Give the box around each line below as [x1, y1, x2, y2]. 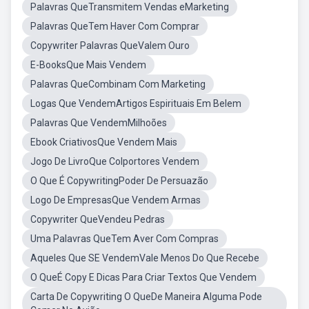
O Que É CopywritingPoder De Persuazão [30, 175, 208, 186]
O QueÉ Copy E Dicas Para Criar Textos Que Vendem [30, 272, 257, 283]
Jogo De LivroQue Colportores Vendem [30, 156, 199, 167]
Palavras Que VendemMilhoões [30, 117, 167, 128]
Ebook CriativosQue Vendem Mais [30, 137, 177, 148]
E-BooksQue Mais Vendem [30, 59, 146, 70]
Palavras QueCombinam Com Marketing [30, 79, 206, 90]
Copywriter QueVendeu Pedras [30, 214, 165, 225]
